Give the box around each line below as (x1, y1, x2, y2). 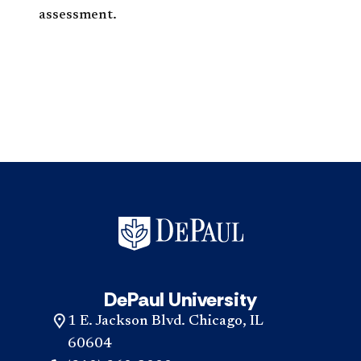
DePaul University (104, 286, 257, 312)
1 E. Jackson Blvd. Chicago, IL (68, 313, 263, 329)
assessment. (39, 7, 117, 23)
